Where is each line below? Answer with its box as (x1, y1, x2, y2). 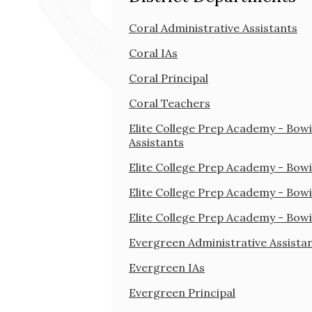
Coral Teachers (129, 95, 210, 110)
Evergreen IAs (129, 260, 205, 274)
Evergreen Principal (129, 285, 235, 299)
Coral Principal (129, 70, 208, 85)
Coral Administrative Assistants (129, 20, 297, 35)
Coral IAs (129, 45, 178, 60)
